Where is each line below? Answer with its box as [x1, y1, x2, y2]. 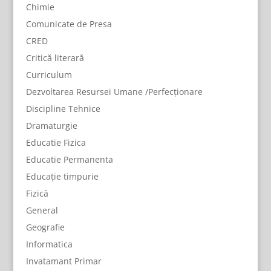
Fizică [25, 188, 48, 199]
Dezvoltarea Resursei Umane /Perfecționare [25, 86, 203, 97]
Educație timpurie [25, 171, 99, 182]
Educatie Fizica [25, 137, 86, 148]
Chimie [25, 1, 54, 13]
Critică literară [25, 52, 84, 64]
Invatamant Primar [25, 255, 102, 267]
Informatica [25, 238, 73, 250]
